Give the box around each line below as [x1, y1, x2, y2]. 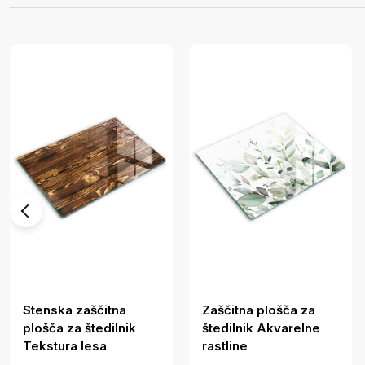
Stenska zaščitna [23, 302, 126, 319]
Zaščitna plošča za [202, 302, 315, 319]
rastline [202, 338, 248, 354]
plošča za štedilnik [23, 320, 136, 336]
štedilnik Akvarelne [202, 320, 320, 336]
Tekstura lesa [23, 338, 107, 354]
